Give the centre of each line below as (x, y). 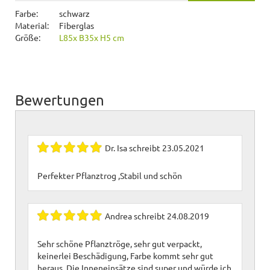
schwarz (74, 13)
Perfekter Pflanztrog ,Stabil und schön (110, 175)
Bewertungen (60, 99)
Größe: (28, 37)
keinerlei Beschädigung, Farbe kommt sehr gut (125, 255)
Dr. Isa (117, 147)
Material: (32, 25)
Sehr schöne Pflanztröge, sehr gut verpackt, (120, 243)
